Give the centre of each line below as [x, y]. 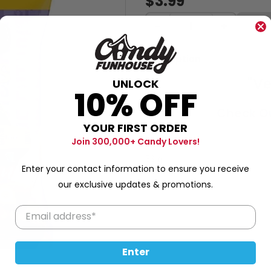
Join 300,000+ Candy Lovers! [135, 141]
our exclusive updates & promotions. [135, 185]
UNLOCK [135, 85]
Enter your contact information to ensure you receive [135, 169]
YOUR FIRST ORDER [135, 129]
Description [173, 59]
